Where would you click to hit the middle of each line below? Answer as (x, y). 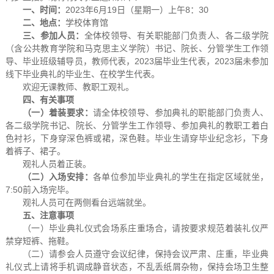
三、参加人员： (53, 35)
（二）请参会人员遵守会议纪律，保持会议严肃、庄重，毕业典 (146, 254)
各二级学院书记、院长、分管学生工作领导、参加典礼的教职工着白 (137, 125)
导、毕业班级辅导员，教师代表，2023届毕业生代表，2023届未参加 (137, 61)
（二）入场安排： (57, 176)
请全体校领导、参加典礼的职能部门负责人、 (181, 112)
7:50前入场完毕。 (39, 189)
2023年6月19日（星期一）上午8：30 (137, 9)
